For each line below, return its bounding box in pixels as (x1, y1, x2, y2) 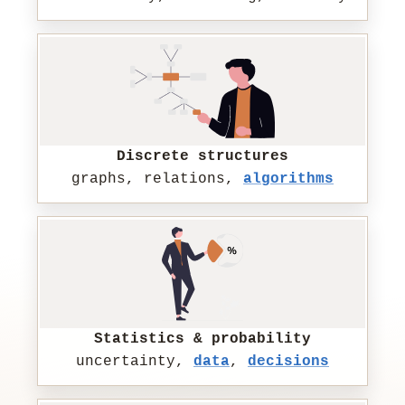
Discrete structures (117, 148, 288, 165)
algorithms (243, 171, 334, 188)
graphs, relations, (71, 171, 243, 188)
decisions (248, 353, 329, 371)
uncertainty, (76, 353, 193, 371)
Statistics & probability (94, 331, 311, 348)
